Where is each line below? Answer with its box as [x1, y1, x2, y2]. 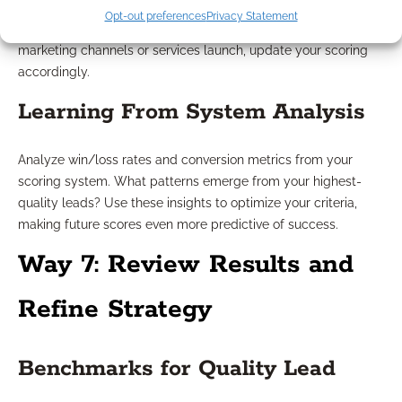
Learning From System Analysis [18, 98, 365, 127]
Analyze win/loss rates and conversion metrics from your [18, 153, 353, 168]
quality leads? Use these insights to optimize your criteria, [18, 196, 357, 211]
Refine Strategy [18, 293, 212, 327]
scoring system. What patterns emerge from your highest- [18, 174, 362, 189]
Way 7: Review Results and [18, 249, 354, 282]
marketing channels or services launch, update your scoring [18, 43, 368, 58]
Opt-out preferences [104, 10, 206, 22]
